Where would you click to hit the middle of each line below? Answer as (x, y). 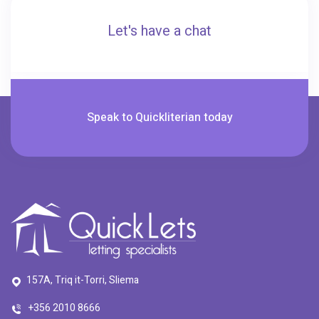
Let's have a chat (159, 31)
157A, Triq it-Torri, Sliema (83, 280)
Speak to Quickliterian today (159, 117)
